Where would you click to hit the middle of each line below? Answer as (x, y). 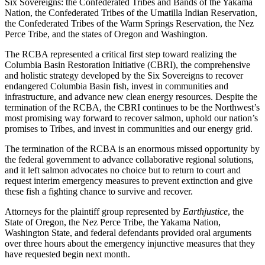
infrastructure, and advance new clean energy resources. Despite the (131, 96)
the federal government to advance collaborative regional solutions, (129, 159)
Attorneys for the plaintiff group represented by (94, 211)
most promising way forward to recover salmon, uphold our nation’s (131, 118)
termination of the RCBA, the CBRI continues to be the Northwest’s (132, 107)
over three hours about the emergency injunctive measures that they (130, 243)
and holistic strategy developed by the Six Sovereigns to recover (124, 75)
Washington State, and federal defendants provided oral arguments (128, 232)
